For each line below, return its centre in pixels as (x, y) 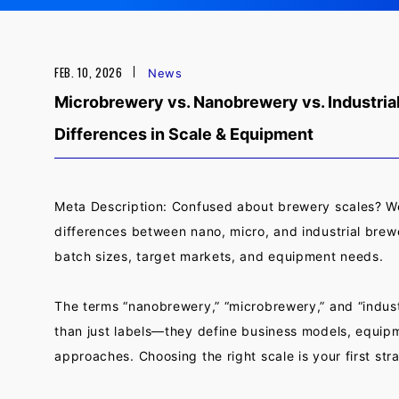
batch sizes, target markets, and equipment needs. (219, 256)
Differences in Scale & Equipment (184, 134)
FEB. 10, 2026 (89, 72)
